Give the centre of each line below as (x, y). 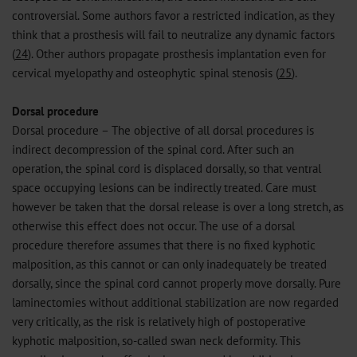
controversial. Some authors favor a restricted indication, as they (173, 15)
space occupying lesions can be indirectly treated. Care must (164, 187)
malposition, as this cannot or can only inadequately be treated (169, 264)
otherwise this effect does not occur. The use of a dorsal (153, 226)
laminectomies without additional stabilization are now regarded (175, 302)
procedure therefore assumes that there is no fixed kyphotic (164, 245)
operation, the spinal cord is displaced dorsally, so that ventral (167, 168)
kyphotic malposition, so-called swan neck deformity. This (156, 340)
